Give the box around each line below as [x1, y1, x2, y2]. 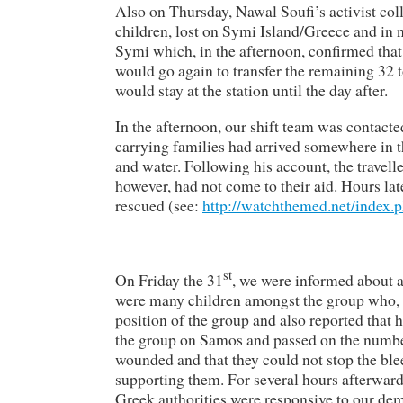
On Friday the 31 [115, 268, 223, 291]
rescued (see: [115, 193, 202, 216]
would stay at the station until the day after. [115, 79, 388, 102]
